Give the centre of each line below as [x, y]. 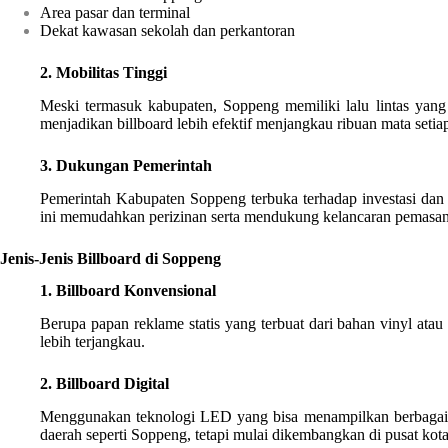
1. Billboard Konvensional [128, 291]
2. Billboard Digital [104, 384]
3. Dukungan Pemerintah [126, 165]
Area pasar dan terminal [115, 13]
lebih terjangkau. [92, 342]
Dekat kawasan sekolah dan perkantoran [167, 31]
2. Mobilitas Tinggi [103, 73]
